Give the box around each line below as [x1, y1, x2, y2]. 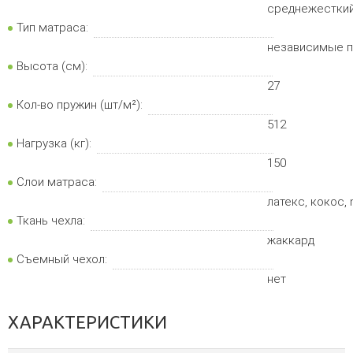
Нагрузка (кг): [17, 136, 91, 150]
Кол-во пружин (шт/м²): [17, 98, 143, 112]
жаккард [267, 233, 315, 247]
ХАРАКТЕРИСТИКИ [8, 312, 167, 332]
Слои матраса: [17, 175, 97, 189]
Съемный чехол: [17, 252, 107, 266]
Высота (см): [17, 59, 87, 73]
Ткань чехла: [17, 214, 85, 228]
